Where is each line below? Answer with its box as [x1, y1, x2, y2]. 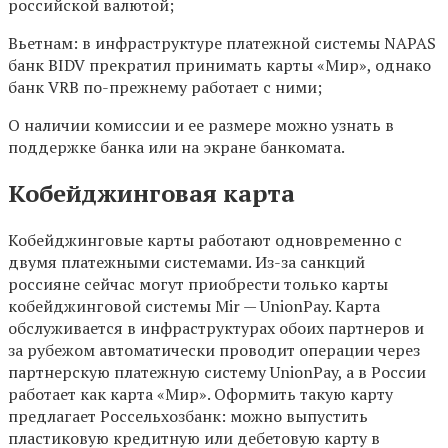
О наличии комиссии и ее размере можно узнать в [8, 113, 394, 136]
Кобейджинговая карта [8, 177, 295, 210]
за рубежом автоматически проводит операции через [8, 339, 420, 362]
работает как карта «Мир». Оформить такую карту [8, 383, 393, 406]
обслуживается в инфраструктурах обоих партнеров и [8, 317, 424, 340]
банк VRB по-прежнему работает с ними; [8, 75, 322, 98]
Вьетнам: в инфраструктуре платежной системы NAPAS [8, 31, 436, 54]
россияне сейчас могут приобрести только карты [8, 273, 388, 296]
